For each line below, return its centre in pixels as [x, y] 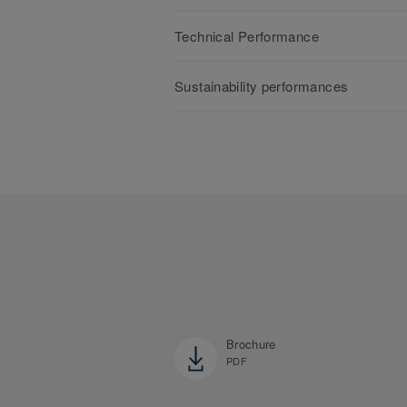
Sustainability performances [262, 85]
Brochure [251, 343]
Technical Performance [247, 35]
